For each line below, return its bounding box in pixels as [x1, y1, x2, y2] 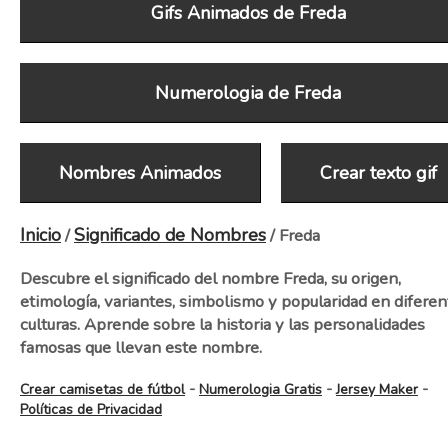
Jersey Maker [336, 380, 418, 399]
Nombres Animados [59, 161, 222, 185]
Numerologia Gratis [199, 380, 322, 399]
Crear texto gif [319, 161, 437, 185]
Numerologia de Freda [155, 81, 341, 105]
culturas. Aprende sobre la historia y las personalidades [20, 313, 425, 336]
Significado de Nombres [74, 223, 266, 247]
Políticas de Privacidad [20, 400, 162, 419]
